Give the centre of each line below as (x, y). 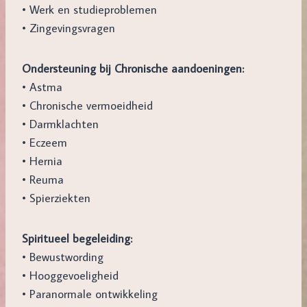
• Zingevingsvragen (69, 28)
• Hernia (42, 161)
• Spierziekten (56, 198)
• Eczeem (45, 143)
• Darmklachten (60, 124)
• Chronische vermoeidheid (87, 106)
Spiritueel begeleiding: (77, 238)
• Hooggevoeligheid (70, 275)
